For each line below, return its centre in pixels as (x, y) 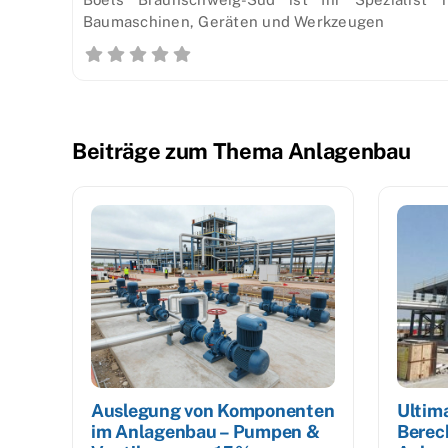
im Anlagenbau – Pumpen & (205, 432)
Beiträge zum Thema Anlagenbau (241, 151)
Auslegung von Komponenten (213, 411)
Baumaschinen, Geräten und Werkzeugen (234, 22)
